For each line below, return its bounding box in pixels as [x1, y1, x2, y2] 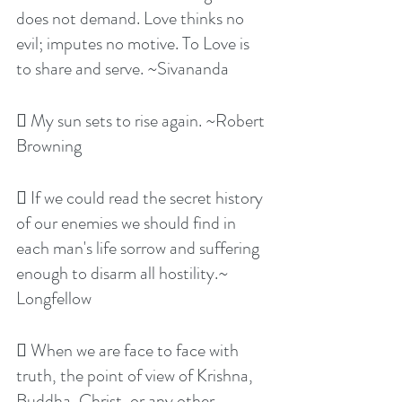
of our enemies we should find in [16, 210, 240, 237]
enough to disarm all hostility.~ [16, 260, 232, 287]
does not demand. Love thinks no [16, 5, 248, 32]
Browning [16, 133, 82, 160]
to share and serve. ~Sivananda [16, 56, 229, 83]
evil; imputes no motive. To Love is [16, 31, 253, 57]
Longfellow [16, 285, 92, 312]
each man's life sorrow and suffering [16, 235, 263, 262]
